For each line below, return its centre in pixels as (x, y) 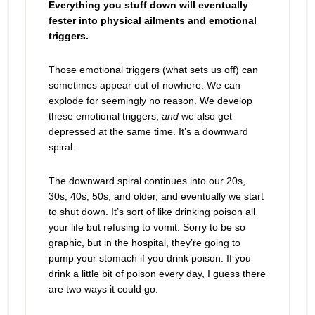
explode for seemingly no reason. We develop (150, 101)
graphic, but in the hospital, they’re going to (144, 243)
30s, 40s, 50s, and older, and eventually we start (156, 196)
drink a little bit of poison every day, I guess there (157, 274)
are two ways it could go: (103, 289)
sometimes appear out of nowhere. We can (144, 85)
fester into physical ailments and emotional (152, 20)
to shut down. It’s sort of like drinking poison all (152, 212)
